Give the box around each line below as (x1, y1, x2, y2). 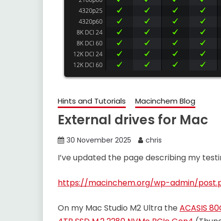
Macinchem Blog (135, 96, 195, 106)
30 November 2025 (67, 135, 131, 145)
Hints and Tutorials (58, 96, 126, 106)
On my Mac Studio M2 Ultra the (58, 202, 180, 214)
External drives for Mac (58, 111, 208, 129)
